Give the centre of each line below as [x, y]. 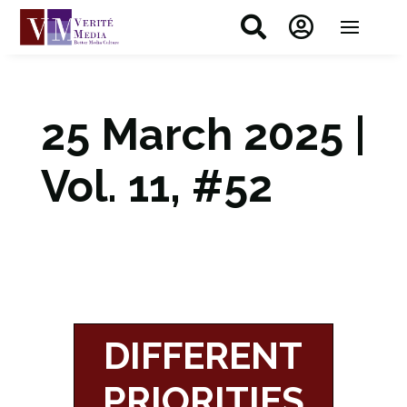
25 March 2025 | [203, 134]
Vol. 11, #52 [156, 186]
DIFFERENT [203, 356]
